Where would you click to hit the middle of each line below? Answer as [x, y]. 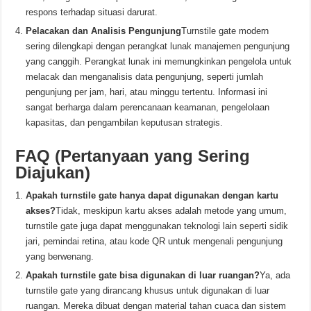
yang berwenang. [60, 257]
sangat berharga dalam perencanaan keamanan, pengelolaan [148, 107]
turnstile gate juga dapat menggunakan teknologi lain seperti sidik [157, 226]
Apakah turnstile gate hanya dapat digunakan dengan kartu [152, 195]
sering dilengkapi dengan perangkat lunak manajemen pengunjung [158, 46]
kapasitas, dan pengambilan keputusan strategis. [125, 123]
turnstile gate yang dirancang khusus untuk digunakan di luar [148, 291]
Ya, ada [275, 275]
